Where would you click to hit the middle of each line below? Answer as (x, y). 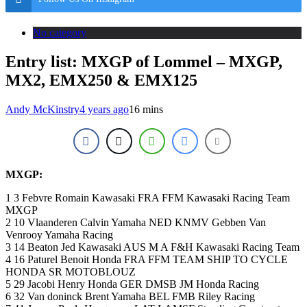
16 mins (146, 110)
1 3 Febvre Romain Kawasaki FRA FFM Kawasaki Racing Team (148, 198)
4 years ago (104, 110)
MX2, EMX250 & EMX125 (101, 81)
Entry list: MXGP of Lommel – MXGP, (144, 62)
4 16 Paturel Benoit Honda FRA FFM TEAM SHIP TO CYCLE (147, 260)
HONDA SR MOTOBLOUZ (71, 272)
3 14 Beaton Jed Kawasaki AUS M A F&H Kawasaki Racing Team (152, 247)
